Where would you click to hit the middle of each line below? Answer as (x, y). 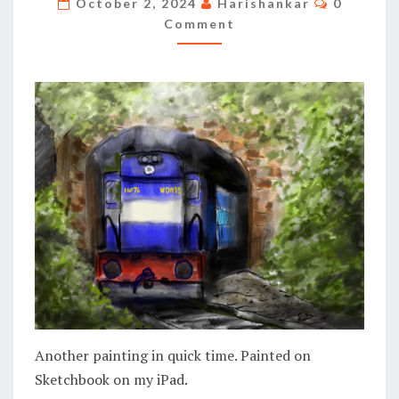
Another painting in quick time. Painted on (173, 355)
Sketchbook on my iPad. (111, 379)
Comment (199, 24)
